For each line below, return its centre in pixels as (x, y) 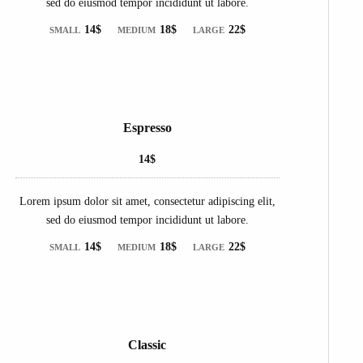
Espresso (147, 127)
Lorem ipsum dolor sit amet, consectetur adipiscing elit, (147, 201)
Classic (147, 344)
